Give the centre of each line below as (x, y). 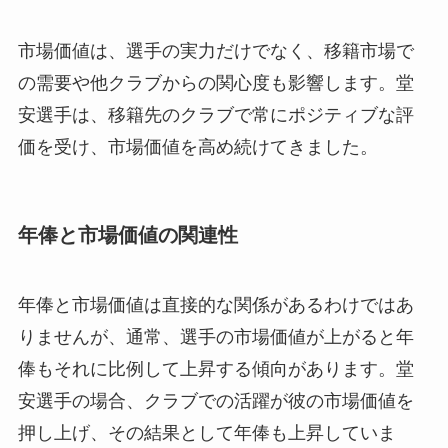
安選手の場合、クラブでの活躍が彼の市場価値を (215, 400)
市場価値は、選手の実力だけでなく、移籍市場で (215, 51)
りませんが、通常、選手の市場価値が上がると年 (215, 336)
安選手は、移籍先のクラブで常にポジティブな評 (215, 115)
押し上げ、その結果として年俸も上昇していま (206, 432)
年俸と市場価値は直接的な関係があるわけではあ (215, 304)
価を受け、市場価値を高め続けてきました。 (197, 147)
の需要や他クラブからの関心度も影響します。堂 (215, 83)
